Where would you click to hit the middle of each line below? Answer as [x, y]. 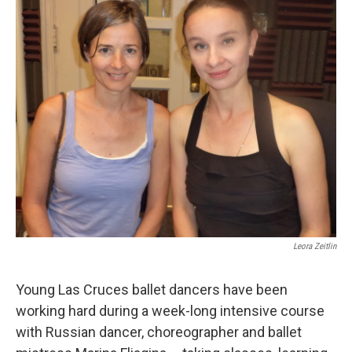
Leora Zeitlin [315, 247]
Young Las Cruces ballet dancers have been [152, 290]
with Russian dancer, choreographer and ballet [159, 332]
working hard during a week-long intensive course [170, 311]
